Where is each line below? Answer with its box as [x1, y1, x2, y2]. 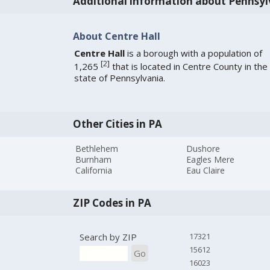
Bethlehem [75, 143, 119, 155]
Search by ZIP [79, 231, 137, 243]
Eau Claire [186, 165, 225, 177]
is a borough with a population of [124, 47, 262, 60]
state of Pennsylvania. [74, 72, 165, 84]
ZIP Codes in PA [72, 196, 151, 210]
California [75, 165, 113, 177]
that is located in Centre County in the [109, 60, 268, 73]
